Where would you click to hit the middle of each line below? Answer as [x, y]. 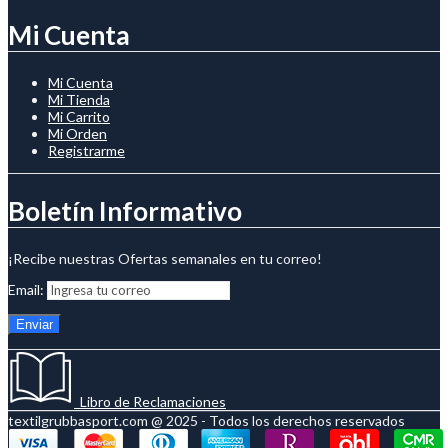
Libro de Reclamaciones [150, 401]
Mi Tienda [79, 99]
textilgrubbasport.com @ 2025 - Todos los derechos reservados [206, 420]
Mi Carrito [79, 116]
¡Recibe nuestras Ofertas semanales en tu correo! [165, 258]
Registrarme [86, 150]
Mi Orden [77, 133]
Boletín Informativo [125, 211]
